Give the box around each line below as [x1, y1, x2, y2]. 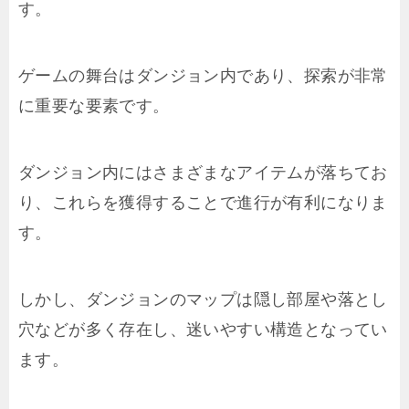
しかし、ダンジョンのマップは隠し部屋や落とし [18, 290, 388, 309]
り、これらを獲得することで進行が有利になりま [18, 194, 388, 213]
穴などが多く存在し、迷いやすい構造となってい [18, 320, 388, 340]
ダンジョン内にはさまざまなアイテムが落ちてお [18, 163, 388, 183]
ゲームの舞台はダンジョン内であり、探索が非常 [18, 67, 388, 86]
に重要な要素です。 [18, 97, 170, 116]
